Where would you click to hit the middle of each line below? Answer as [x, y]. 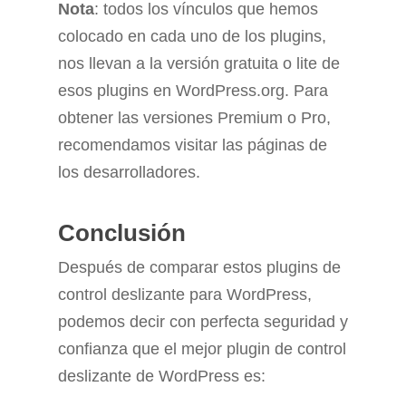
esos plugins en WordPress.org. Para [193, 91]
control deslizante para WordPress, [185, 295]
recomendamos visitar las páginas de [193, 145]
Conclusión [122, 233]
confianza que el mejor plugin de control [202, 349]
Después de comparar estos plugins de [199, 268]
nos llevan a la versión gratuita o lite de [199, 64]
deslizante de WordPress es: [162, 377]
